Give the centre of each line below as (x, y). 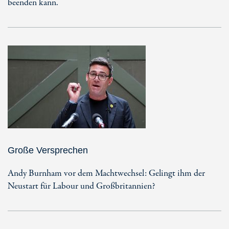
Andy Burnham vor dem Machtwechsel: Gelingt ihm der (106, 173)
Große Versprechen (48, 150)
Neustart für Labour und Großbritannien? (81, 186)
